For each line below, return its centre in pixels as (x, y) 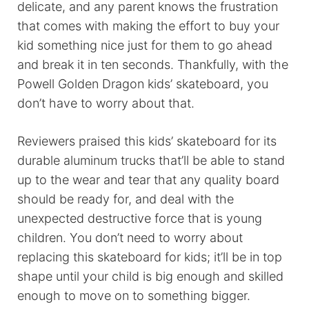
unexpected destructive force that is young (140, 219)
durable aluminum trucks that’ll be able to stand (151, 161)
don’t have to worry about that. (106, 103)
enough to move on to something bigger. (134, 296)
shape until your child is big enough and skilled (150, 277)
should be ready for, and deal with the (126, 199)
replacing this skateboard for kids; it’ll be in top (150, 257)
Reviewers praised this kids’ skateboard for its (147, 141)
